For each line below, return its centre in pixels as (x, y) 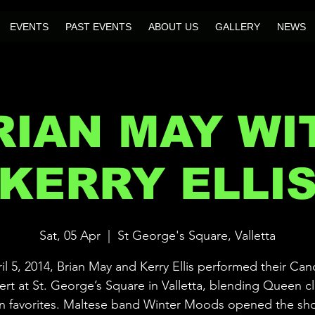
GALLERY (237, 27)
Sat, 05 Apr (70, 236)
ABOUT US (173, 27)
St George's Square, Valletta (197, 236)
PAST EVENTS (98, 27)
